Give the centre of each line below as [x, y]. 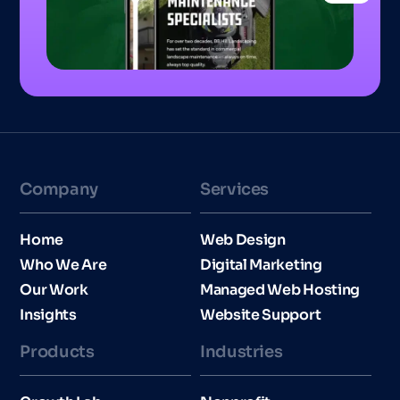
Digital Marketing [261, 264]
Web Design [243, 239]
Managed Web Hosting [280, 289]
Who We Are [63, 264]
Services [235, 189]
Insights [48, 314]
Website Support [261, 314]
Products [57, 351]
